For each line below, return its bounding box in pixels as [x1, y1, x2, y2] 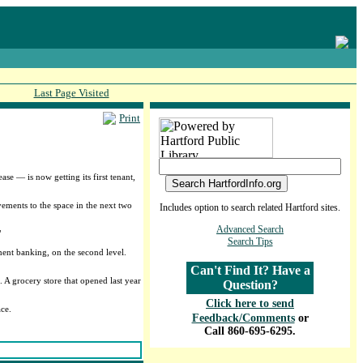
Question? [222, 278, 278, 292]
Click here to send [206, 297, 294, 310]
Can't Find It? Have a [190, 263, 310, 277]
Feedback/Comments [191, 312, 295, 324]
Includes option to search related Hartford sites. [160, 202, 340, 213]
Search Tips [227, 236, 273, 247]
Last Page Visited [33, 87, 109, 99]
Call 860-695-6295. [204, 325, 296, 337]
